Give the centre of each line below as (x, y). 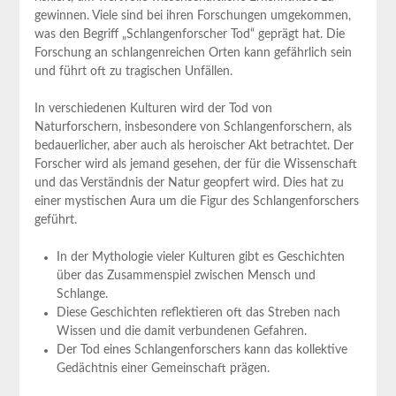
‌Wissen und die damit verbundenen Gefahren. (181, 331)
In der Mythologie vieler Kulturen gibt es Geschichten (200, 257)
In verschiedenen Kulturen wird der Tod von (153, 108)
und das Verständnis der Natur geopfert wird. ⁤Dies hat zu (189, 183)
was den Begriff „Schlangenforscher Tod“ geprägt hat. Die (189, 34)
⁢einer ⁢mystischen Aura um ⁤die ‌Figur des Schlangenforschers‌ (196, 201)
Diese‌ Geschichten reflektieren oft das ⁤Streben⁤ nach (198, 312)
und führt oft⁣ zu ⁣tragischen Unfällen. (133, 71)
